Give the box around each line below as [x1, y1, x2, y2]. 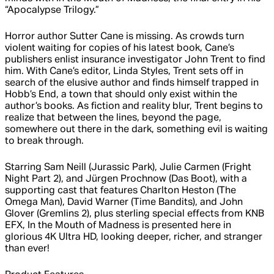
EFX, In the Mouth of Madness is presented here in [5, 221, 231, 231]
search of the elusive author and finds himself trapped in [5, 78, 259, 89]
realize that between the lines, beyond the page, [5, 113, 221, 124]
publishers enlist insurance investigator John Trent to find [5, 55, 265, 65]
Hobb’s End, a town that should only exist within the [5, 90, 237, 100]
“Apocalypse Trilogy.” [5, 6, 99, 16]
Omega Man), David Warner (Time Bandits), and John [5, 198, 243, 208]
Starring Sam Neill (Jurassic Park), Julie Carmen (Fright [5, 163, 251, 173]
